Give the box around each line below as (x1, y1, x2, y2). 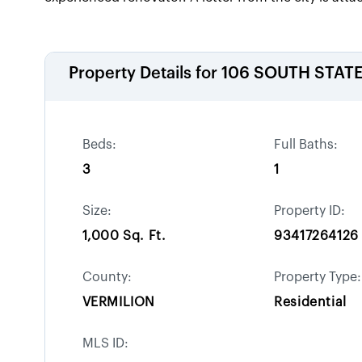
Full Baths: (274, 138, 339, 151)
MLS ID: (82, 337, 128, 350)
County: (82, 271, 132, 284)
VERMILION (82, 296, 156, 309)
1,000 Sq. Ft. (82, 229, 166, 242)
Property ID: (274, 204, 346, 217)
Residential (274, 296, 347, 309)
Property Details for (69, 65, 222, 82)
